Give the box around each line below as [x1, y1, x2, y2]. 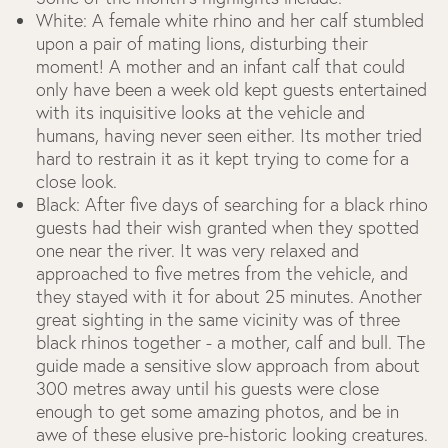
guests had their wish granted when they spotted [36, 216, 419, 239]
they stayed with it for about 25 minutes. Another [36, 285, 422, 308]
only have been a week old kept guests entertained [36, 78, 427, 101]
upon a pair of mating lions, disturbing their [36, 32, 368, 55]
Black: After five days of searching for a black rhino [36, 193, 428, 216]
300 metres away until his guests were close [36, 377, 379, 400]
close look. [36, 170, 117, 193]
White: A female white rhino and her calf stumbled [36, 9, 424, 32]
